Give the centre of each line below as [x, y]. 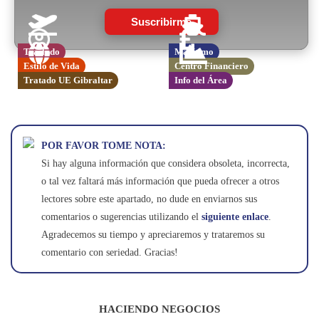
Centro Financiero [211, 66]
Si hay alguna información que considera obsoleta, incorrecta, [166, 163]
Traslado [42, 52]
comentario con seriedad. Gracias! [110, 252]
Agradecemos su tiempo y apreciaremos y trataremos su [153, 235]
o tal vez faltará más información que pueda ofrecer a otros [160, 181]
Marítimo [194, 52]
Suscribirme [161, 22]
